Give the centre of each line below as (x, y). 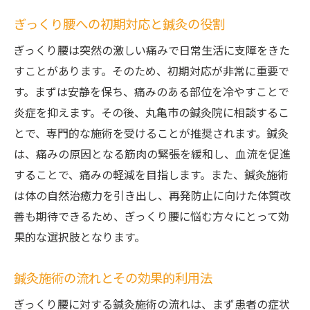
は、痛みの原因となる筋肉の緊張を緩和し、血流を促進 (152, 155)
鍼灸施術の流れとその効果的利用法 (113, 279)
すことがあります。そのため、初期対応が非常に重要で (152, 72)
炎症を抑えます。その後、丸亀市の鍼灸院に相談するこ (152, 114)
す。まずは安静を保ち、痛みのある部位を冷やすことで (152, 93)
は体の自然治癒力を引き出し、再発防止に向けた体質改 (152, 197)
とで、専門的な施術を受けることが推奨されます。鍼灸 (151, 135)
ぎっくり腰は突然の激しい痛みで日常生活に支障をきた (152, 52)
